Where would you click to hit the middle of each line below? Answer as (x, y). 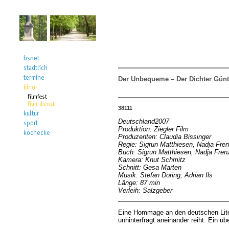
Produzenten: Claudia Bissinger (165, 136)
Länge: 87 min (139, 182)
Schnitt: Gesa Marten (150, 167)
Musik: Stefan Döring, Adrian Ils (165, 175)
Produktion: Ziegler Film (153, 129)
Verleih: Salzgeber (145, 190)
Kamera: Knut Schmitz (152, 159)
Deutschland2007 (144, 121)
